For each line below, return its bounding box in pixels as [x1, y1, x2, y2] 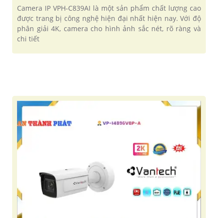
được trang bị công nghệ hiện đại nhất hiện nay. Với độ [17, 14, 201, 23]
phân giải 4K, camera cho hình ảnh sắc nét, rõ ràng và [17, 24, 201, 34]
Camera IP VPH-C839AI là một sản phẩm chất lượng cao [17, 3, 201, 13]
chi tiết [17, 34, 39, 44]
